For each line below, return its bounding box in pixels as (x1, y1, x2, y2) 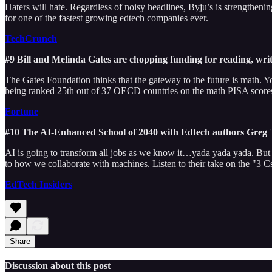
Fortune (5, 106, 38, 117)
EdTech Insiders (5, 178, 72, 189)
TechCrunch (5, 33, 57, 44)
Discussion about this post (5, 260, 110, 271)
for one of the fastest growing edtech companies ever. (5, 12, 208, 23)
